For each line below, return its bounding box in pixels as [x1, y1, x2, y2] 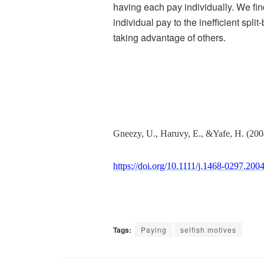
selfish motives [180, 224, 236, 235]
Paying [141, 224, 167, 235]
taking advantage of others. [113, 30, 226, 44]
